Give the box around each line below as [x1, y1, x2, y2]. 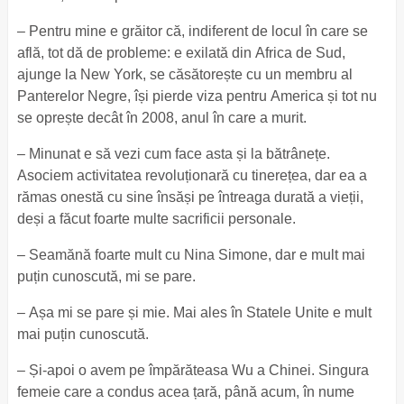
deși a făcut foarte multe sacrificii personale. [16, 211, 299, 226]
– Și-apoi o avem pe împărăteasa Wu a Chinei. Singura [16, 363, 369, 378]
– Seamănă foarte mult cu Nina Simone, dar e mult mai [16, 247, 365, 262]
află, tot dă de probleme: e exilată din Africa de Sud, [16, 45, 345, 60]
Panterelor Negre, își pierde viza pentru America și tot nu [16, 88, 377, 104]
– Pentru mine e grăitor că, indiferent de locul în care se [16, 23, 368, 39]
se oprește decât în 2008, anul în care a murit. [16, 110, 310, 125]
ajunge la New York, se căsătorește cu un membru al [16, 67, 353, 82]
